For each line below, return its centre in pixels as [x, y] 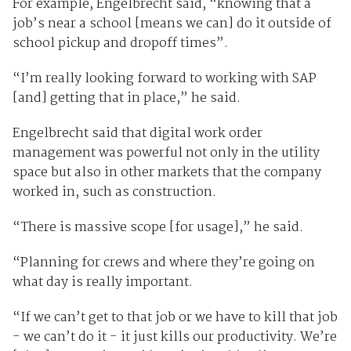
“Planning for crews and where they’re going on [163, 262]
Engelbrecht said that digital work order [137, 133]
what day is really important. [102, 282]
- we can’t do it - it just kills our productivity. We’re [174, 337]
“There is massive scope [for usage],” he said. [157, 227]
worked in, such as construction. [114, 192]
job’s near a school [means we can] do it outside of [172, 24]
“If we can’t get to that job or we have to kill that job [175, 317]
